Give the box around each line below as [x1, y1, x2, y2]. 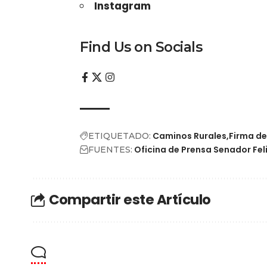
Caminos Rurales [153, 129, 227, 142]
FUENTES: [88, 144, 133, 155]
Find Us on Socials [80, 38, 203, 55]
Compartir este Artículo [48, 190, 211, 210]
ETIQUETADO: [88, 130, 151, 141]
